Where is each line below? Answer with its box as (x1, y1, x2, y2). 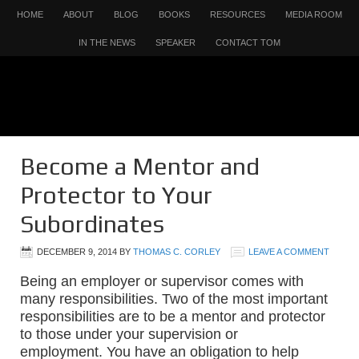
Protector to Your (20, 181, 212, 209)
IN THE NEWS (79, 38, 135, 47)
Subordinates (20, 210, 164, 238)
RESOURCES (210, 10, 265, 19)
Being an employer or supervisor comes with (20, 273, 304, 289)
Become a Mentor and (20, 152, 260, 180)
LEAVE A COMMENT (248, 247, 329, 256)
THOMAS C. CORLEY (133, 247, 220, 256)
